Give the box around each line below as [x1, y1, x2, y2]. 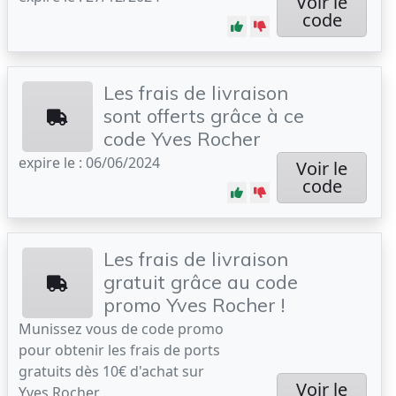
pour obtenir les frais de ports [19, 340, 220, 360]
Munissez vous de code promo [19, 319, 224, 339]
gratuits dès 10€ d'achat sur [19, 362, 204, 381]
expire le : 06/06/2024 [19, 153, 160, 172]
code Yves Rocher [103, 126, 261, 150]
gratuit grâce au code [103, 270, 298, 293]
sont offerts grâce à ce [103, 103, 304, 127]
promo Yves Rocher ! [103, 293, 285, 316]
